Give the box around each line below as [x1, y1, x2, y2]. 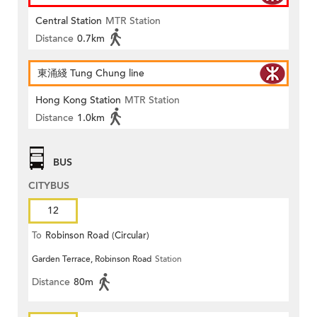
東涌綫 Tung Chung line [38, 66, 144, 80]
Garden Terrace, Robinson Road [32, 253, 151, 265]
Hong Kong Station [35, 93, 121, 107]
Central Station [35, 13, 102, 28]
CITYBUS [28, 178, 69, 192]
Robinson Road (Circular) [45, 229, 149, 242]
